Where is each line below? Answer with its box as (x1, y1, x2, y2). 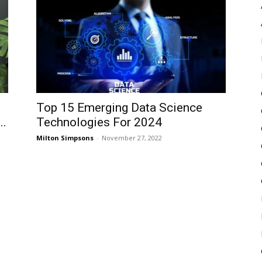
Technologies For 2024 (36, 115, 162, 129)
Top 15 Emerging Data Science (36, 101, 202, 115)
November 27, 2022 (102, 133, 162, 142)
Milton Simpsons (36, 133, 94, 142)
